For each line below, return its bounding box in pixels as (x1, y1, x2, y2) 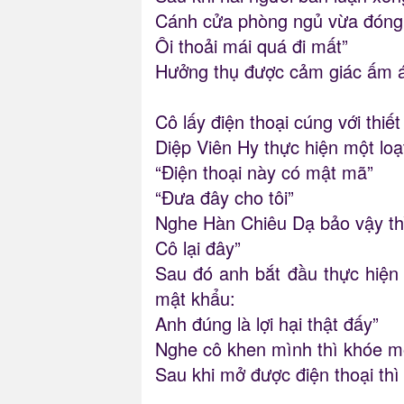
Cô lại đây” (155, 234, 241, 262)
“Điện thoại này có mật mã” (155, 159, 373, 186)
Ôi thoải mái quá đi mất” (155, 32, 348, 60)
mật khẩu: (155, 285, 235, 312)
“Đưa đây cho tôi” (155, 184, 294, 211)
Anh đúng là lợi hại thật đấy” (155, 310, 379, 337)
